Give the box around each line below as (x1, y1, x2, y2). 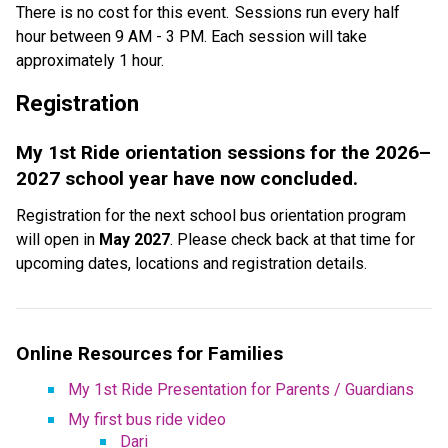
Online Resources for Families (16, 341, 283, 365)
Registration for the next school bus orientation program (16, 205, 406, 225)
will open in (16, 229, 99, 249)
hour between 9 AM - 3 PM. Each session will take (16, 26, 367, 46)
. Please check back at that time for (170, 229, 415, 249)
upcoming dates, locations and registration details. (16, 253, 367, 273)
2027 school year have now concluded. (16, 166, 358, 190)
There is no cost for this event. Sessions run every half (16, 2, 400, 22)
